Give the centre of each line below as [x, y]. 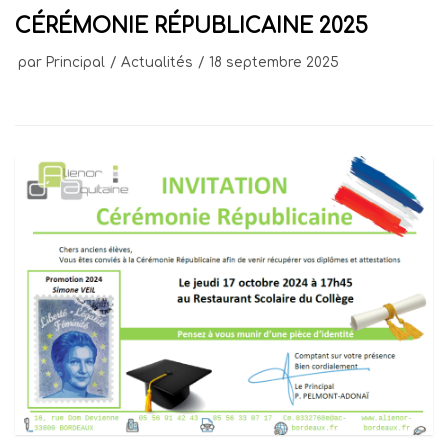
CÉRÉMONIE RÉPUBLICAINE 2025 [191, 27]
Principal [75, 63]
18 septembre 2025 [274, 63]
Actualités [157, 63]
